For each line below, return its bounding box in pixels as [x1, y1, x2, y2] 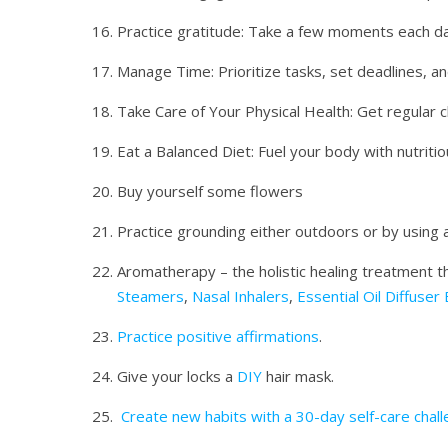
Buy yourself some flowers [117, 181, 311, 201]
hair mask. [262, 366, 338, 386]
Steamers [117, 286, 184, 306]
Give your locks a [117, 366, 237, 386]
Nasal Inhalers [192, 286, 289, 306]
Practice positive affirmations [117, 326, 319, 346]
